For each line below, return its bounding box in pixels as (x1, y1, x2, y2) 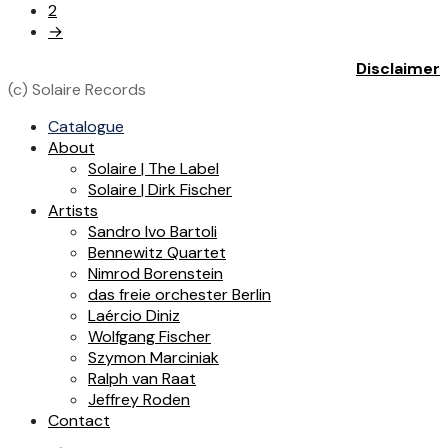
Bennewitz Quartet (88, 242, 226, 264)
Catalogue (48, 116, 124, 138)
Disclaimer (356, 58, 440, 80)
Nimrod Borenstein (88, 263, 223, 285)
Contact (48, 410, 110, 432)
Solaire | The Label (88, 158, 219, 180)
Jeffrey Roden (88, 389, 190, 411)
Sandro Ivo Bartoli (88, 221, 217, 243)
